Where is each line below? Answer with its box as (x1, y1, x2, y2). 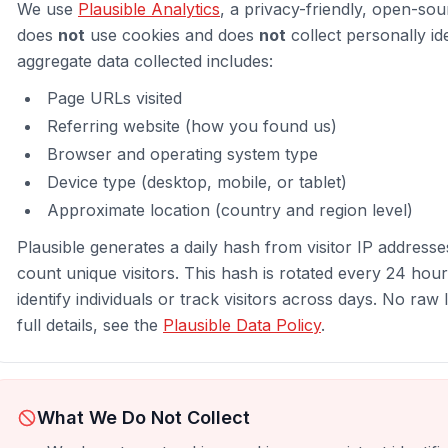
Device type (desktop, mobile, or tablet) (47, 172, 347, 192)
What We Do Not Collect (37, 407, 250, 428)
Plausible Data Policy (163, 315, 321, 335)
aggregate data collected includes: (17, 51, 273, 71)
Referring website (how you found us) (47, 116, 337, 136)
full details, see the (17, 315, 163, 335)
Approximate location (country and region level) (47, 200, 413, 220)
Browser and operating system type (47, 144, 318, 164)
